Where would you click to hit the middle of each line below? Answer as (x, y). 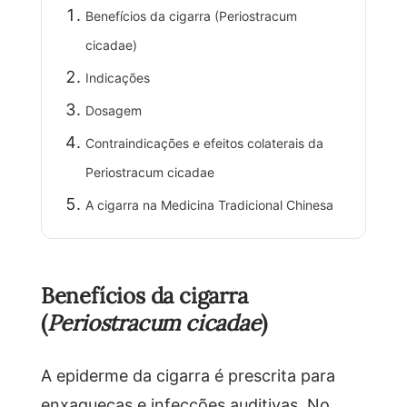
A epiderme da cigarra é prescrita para (188, 375)
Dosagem (113, 110)
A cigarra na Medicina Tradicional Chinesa (209, 204)
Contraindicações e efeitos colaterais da (204, 143)
